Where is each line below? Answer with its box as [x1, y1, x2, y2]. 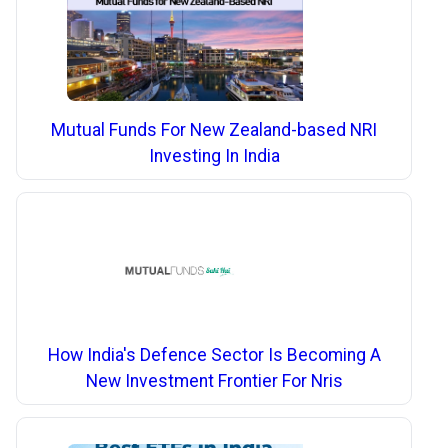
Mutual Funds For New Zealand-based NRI [51, 119, 378, 140]
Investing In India [148, 145, 280, 166]
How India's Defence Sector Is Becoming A [47, 344, 381, 365]
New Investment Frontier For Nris [85, 370, 343, 391]
